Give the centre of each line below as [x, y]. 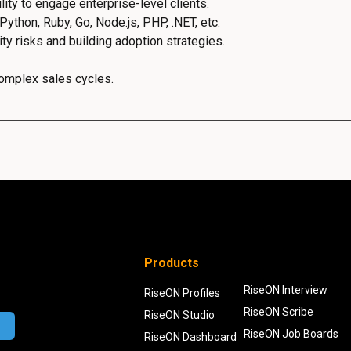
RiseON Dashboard [190, 337]
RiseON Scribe [278, 311]
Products [171, 262]
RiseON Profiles [182, 293]
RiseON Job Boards [291, 333]
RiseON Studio [179, 315]
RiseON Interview [285, 289]
